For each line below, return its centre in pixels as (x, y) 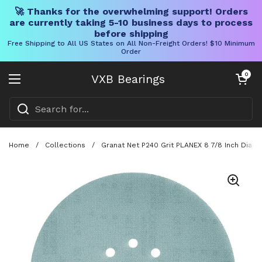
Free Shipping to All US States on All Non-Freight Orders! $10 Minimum (131, 43)
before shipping (131, 34)
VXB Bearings (128, 79)
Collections (65, 145)
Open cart (246, 74)
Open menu (42, 86)
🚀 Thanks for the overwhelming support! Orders (131, 11)
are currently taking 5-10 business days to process (131, 23)
